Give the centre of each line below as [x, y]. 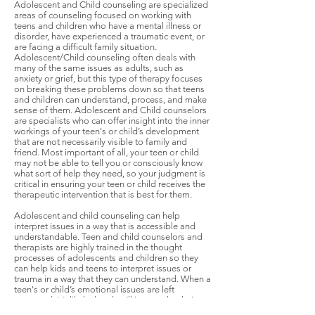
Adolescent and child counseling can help [97, 216]
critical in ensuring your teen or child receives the [110, 184]
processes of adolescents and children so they [106, 258]
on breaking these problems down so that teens [109, 89]
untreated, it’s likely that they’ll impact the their [105, 300]
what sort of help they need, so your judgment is [110, 173]
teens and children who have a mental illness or [108, 26]
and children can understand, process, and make [110, 99]
